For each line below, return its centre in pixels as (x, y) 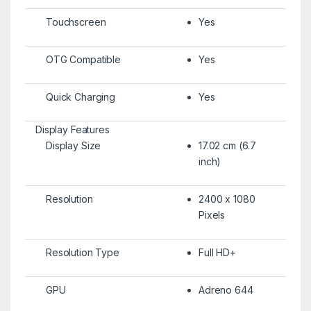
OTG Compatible (83, 59)
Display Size (73, 145)
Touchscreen (76, 22)
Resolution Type (82, 252)
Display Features (72, 129)
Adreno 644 (226, 289)
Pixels (212, 215)
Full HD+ (217, 252)
